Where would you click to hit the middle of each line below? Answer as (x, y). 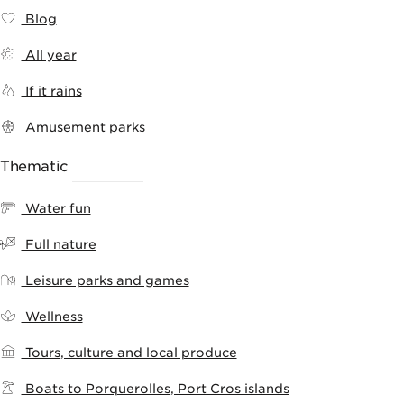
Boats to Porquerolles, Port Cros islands (155, 388)
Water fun (56, 208)
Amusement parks (83, 127)
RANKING (108, 166)
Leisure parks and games (105, 280)
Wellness (52, 316)
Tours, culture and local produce (129, 352)
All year (49, 55)
